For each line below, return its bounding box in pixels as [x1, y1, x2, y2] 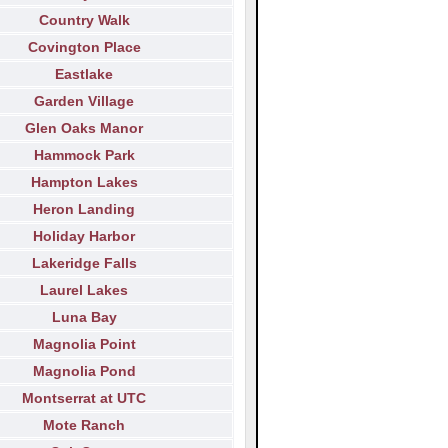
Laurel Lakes [40, 282, 128, 299]
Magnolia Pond [32, 363, 136, 380]
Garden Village [34, 93, 134, 110]
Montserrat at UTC [22, 390, 146, 407]
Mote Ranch [43, 417, 125, 434]
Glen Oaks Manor [25, 120, 143, 137]
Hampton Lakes [30, 174, 138, 191]
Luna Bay [51, 309, 117, 326]
